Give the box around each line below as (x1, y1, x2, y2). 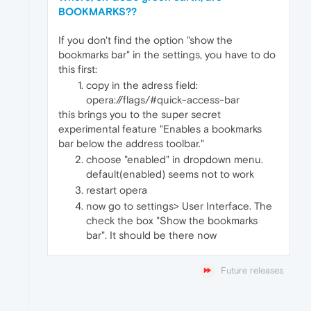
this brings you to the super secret (58, 108, 221, 120)
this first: (58, 63, 97, 75)
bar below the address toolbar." (58, 137, 204, 149)
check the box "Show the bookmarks (86, 215, 258, 226)
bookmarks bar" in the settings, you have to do (58, 49, 276, 60)
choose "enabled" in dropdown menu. (86, 153, 263, 165)
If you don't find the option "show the (58, 34, 233, 46)
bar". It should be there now (86, 229, 217, 241)
